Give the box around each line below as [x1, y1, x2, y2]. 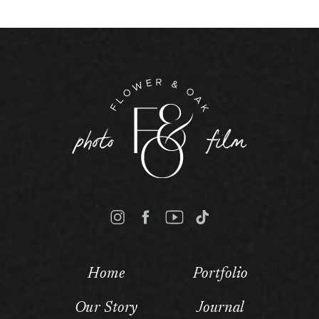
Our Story [74, 300, 138, 316]
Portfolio [192, 267, 249, 283]
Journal [197, 300, 244, 316]
